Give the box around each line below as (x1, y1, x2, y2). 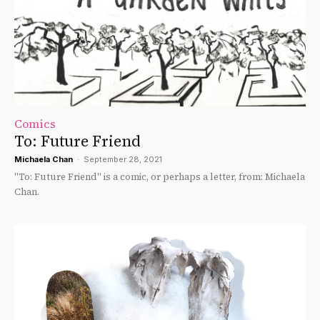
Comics (14, 115, 56, 131)
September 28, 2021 (84, 154, 162, 164)
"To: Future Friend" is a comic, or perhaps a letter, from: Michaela (14, 170, 305, 183)
